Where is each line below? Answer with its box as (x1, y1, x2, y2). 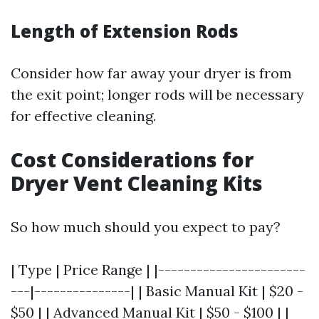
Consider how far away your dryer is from (11, 64, 292, 82)
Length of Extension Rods (11, 19, 239, 43)
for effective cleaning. (11, 107, 156, 125)
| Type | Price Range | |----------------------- (11, 261, 305, 278)
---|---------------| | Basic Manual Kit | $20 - (11, 282, 303, 300)
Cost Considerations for (11, 146, 253, 173)
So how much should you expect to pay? (11, 218, 281, 236)
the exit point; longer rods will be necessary (11, 85, 304, 103)
